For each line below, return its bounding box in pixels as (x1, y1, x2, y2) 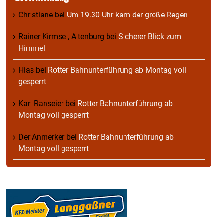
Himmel (18, 43, 45, 53)
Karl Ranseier (18, 98, 63, 108)
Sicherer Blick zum (118, 31, 181, 41)
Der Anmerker (18, 132, 64, 141)
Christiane (18, 10, 53, 19)
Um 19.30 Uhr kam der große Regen (67, 10, 188, 19)
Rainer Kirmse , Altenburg (18, 31, 104, 41)
